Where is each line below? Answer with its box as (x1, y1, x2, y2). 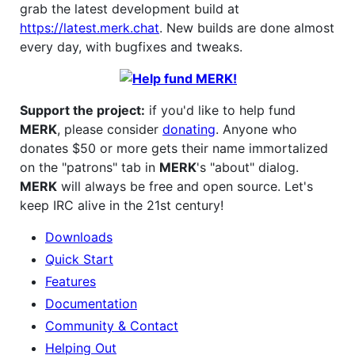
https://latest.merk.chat (20, 20, 159, 36)
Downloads (45, 229, 113, 245)
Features (45, 273, 96, 289)
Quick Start (45, 251, 113, 267)
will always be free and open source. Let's (57, 178, 313, 194)
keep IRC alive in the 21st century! (20, 197, 223, 213)
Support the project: (20, 102, 145, 118)
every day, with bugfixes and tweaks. (20, 39, 242, 55)
